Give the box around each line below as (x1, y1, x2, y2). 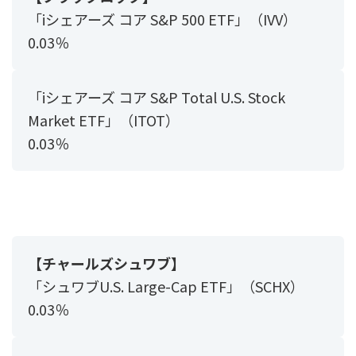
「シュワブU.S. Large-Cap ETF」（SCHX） (28, 275, 304, 296)
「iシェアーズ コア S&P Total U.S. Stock (28, 86, 285, 107)
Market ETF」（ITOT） (28, 109, 180, 130)
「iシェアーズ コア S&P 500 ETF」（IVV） (28, 8, 297, 29)
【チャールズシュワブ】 (28, 252, 185, 273)
